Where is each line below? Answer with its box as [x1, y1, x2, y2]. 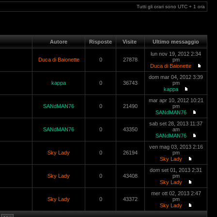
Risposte [88, 39, 113, 45]
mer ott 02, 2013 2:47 [151, 190, 201, 196]
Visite [121, 39, 139, 45]
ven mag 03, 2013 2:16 [149, 144, 203, 150]
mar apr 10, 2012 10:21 [148, 97, 203, 103]
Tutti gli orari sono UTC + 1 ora [137, 4, 205, 9]
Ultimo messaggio [151, 39, 201, 45]
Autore [48, 39, 69, 45]
